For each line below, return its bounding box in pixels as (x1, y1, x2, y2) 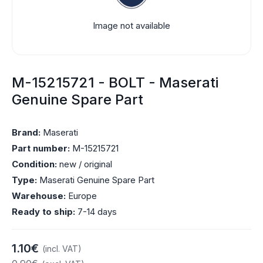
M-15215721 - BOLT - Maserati (12, 74, 218, 91)
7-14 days (75, 206, 117, 217)
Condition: (12, 159, 57, 170)
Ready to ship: (12, 206, 75, 217)
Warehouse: (12, 190, 66, 201)
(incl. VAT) (42, 243, 82, 254)
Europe (66, 190, 97, 201)
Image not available (93, 20, 170, 31)
